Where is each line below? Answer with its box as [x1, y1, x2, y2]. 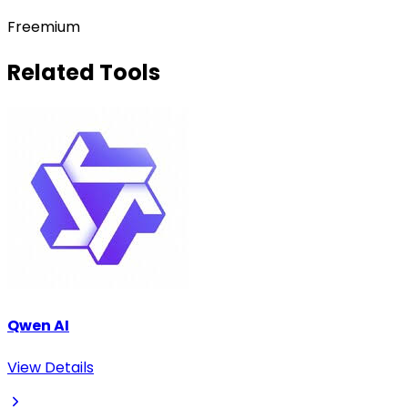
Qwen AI [7, 315, 69, 337]
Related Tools [7, 56, 160, 87]
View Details [7, 357, 94, 379]
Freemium [7, 16, 80, 38]
